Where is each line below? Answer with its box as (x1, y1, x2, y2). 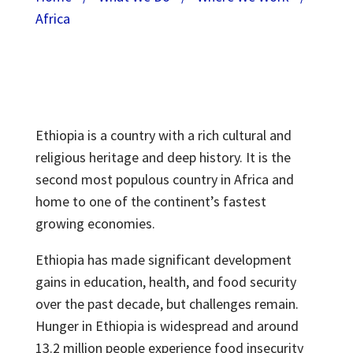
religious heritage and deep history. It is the (35, 148, 291, 166)
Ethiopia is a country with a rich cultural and (35, 126, 292, 144)
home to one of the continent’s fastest (35, 192, 266, 210)
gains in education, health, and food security (35, 273, 296, 291)
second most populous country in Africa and (35, 170, 294, 188)
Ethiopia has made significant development (35, 251, 292, 269)
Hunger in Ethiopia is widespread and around (35, 317, 299, 335)
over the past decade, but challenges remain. (35, 295, 299, 313)
